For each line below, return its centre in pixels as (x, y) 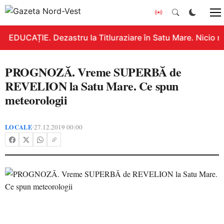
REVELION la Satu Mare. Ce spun (92, 86)
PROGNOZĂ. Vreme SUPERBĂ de (93, 72)
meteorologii (36, 100)
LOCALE (18, 127)
